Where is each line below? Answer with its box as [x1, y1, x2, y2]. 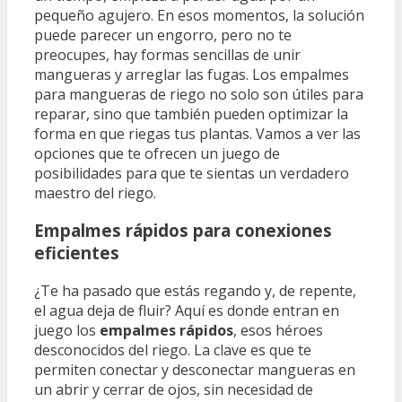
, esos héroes [233, 320, 323, 341]
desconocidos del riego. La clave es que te [34, 340, 311, 361]
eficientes [34, 241, 119, 265]
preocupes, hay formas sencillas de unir [34, 44, 301, 65]
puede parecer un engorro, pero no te [34, 24, 292, 45]
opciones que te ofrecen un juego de [34, 143, 280, 163]
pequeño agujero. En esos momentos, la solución [34, 4, 364, 25]
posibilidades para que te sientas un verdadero [34, 162, 349, 183]
